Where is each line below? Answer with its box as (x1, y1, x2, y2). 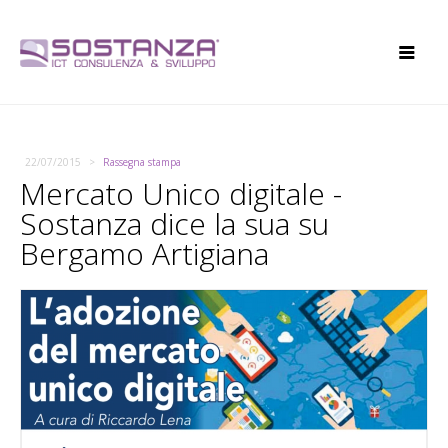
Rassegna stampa (103, 155, 181, 169)
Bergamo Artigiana (20, 233, 269, 274)
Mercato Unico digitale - (20, 173, 342, 214)
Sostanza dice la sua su (20, 203, 329, 244)
